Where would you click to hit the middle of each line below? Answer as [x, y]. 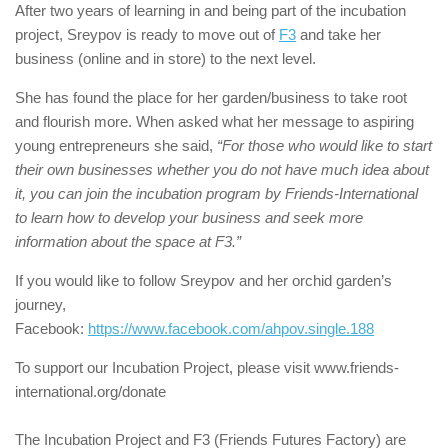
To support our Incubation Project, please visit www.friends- [207, 367]
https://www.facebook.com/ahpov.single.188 [231, 328]
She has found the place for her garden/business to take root [211, 97]
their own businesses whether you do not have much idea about [222, 169]
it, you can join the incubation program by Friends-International [216, 193]
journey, [40, 304]
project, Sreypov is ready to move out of [147, 34]
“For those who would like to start [324, 145]
